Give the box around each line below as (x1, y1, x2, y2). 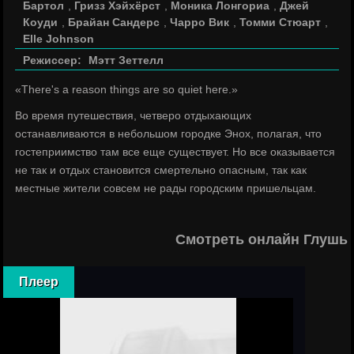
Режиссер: (23, 54, 82, 66)
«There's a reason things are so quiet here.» (15, 83, 239, 96)
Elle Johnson (23, 32, 95, 45)
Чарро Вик (170, 16, 230, 28)
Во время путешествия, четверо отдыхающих (15, 109, 252, 122)
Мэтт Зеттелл (88, 54, 164, 66)
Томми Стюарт (239, 16, 322, 28)
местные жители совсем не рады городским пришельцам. (15, 182, 317, 194)
